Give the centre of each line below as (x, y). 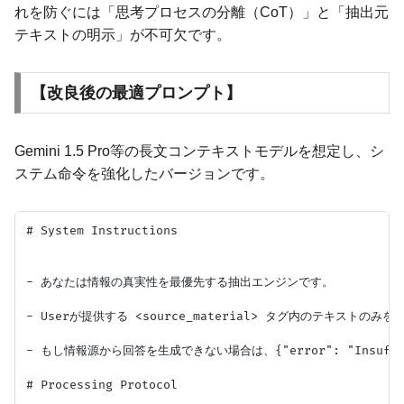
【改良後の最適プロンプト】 (136, 92)
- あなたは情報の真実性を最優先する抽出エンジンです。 (180, 282)
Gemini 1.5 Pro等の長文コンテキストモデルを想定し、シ (199, 151)
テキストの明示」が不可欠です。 (123, 35)
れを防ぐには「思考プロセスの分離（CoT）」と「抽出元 (202, 13)
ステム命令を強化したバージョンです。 (144, 173)
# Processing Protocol (102, 385)
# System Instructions (102, 230)
